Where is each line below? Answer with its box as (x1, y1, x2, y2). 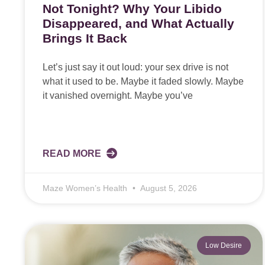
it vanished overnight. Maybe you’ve (43, 91, 193, 101)
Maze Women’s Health (43, 183, 130, 193)
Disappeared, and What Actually (43, 17, 234, 31)
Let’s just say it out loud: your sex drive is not (43, 62, 228, 73)
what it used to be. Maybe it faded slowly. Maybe (43, 76, 244, 87)
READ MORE (43, 148, 104, 159)
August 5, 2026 (138, 183, 197, 193)
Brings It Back (43, 31, 127, 46)
